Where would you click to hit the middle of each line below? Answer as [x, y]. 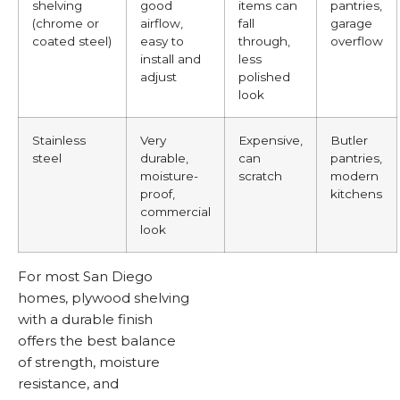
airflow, [162, 23]
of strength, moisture [89, 362]
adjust [158, 76]
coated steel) [72, 41]
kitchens [356, 193]
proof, [158, 193]
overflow [357, 41]
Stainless [59, 140]
